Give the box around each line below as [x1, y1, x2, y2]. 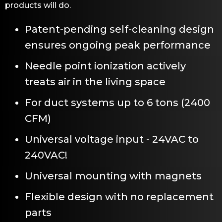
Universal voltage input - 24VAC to [25, 133, 199, 145]
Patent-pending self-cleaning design [25, 23, 214, 35]
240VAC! [25, 149, 67, 161]
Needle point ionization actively [25, 59, 186, 72]
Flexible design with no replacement [25, 190, 214, 203]
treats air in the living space [25, 75, 166, 88]
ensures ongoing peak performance [25, 39, 211, 51]
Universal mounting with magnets [25, 169, 202, 182]
